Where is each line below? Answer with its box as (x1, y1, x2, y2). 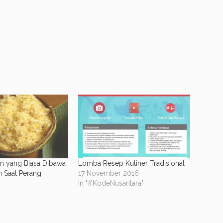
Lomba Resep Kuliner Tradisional (78, 159, 185, 167)
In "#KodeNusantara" (78, 179, 144, 187)
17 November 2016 (78, 169, 139, 177)
